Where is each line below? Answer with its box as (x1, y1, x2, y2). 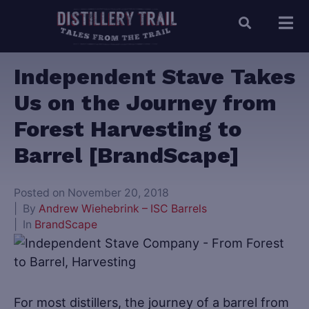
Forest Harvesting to (14, 116, 241, 143)
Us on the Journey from (14, 90, 277, 117)
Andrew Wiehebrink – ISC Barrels (39, 202, 207, 216)
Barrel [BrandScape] (14, 142, 239, 169)
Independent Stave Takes (14, 63, 295, 90)
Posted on (14, 186, 68, 200)
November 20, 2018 (68, 186, 169, 200)
